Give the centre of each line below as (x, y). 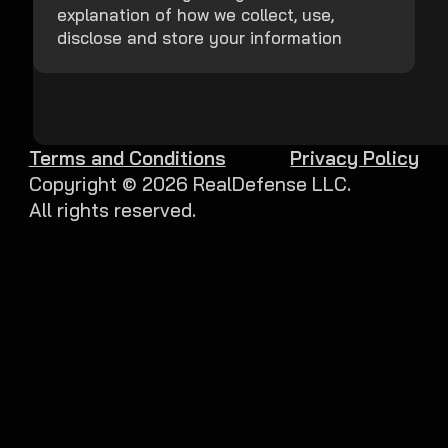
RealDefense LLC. (269, 183)
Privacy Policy (355, 157)
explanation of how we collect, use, (196, 14)
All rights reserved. (112, 209)
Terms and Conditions (127, 157)
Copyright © (85, 183)
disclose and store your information (200, 37)
